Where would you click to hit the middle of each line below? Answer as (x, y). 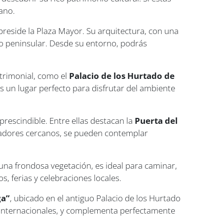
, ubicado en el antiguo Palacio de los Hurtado (95, 198)
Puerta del (156, 120)
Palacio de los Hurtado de (122, 75)
